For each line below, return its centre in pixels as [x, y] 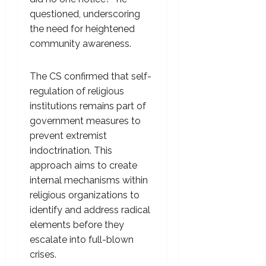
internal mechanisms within [89, 180]
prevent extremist [68, 136]
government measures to [85, 121]
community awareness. [80, 44]
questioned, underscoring [85, 14]
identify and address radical [90, 210]
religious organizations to [85, 195]
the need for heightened [82, 29]
